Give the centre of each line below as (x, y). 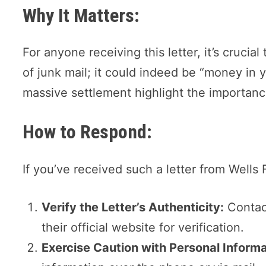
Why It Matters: (81, 15)
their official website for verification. (143, 227)
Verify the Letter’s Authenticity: (133, 207)
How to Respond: (88, 132)
